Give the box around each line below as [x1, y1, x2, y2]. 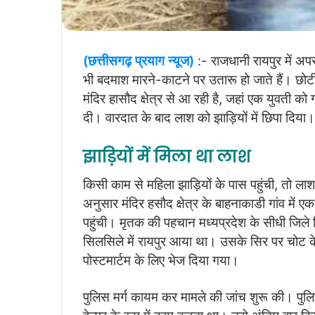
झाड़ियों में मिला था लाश [83, 145, 250, 168]
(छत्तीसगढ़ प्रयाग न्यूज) [83, 52, 194, 69]
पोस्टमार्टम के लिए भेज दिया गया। [83, 252, 239, 269]
